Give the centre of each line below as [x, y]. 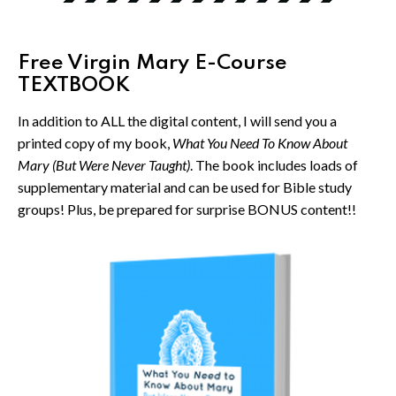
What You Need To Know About [260, 142]
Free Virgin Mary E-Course [152, 63]
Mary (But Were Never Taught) [104, 164]
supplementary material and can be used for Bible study [185, 187]
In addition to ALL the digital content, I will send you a [177, 120]
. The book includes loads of [274, 164]
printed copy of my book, [95, 142]
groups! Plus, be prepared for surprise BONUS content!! [187, 209]
